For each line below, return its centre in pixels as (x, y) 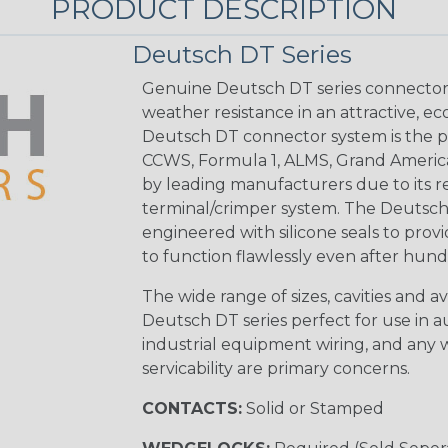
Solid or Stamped (312, 408)
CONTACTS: (191, 408)
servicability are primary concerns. (275, 368)
